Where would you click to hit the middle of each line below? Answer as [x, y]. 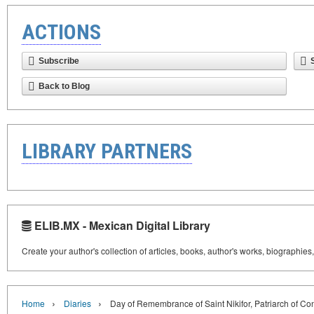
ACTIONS [61, 32]
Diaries [77, 303]
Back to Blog [64, 86]
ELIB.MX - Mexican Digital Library [121, 225]
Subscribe [59, 61]
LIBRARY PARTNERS [107, 151]
